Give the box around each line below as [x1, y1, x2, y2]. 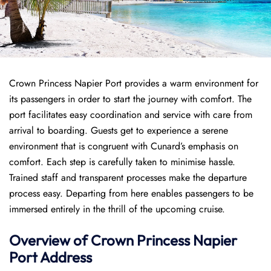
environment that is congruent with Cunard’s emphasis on [9, 139, 238, 153]
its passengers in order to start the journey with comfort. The [9, 92, 252, 106]
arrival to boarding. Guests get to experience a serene [9, 123, 228, 137]
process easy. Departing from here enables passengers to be [9, 186, 253, 200]
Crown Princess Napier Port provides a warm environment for [9, 76, 258, 90]
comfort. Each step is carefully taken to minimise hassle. [9, 155, 235, 169]
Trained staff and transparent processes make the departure [9, 171, 247, 184]
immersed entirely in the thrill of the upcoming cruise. [9, 202, 225, 216]
